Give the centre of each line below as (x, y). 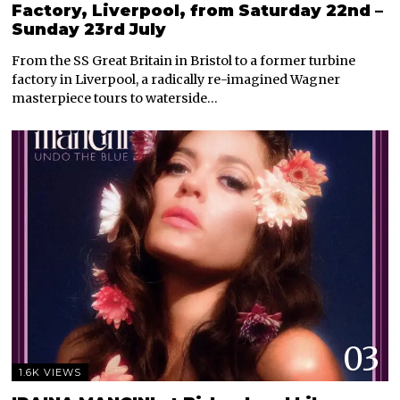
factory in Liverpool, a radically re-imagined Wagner (176, 79)
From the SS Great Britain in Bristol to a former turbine (184, 60)
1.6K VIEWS (50, 372)
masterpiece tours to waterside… (115, 98)
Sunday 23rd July (89, 29)
